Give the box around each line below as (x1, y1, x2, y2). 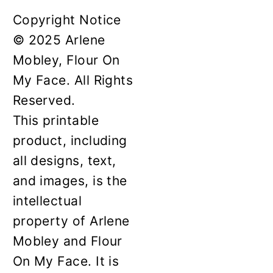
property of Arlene (12, 213, 130, 229)
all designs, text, (12, 152, 116, 168)
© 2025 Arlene (12, 32, 105, 48)
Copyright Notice (12, 12, 121, 27)
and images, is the (12, 172, 127, 188)
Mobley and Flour (12, 233, 122, 249)
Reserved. (12, 92, 76, 108)
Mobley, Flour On (12, 52, 120, 68)
